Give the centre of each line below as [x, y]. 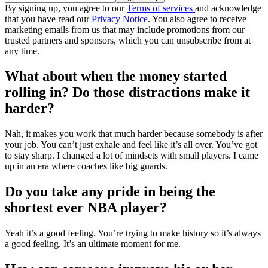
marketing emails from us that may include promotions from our [125, 29]
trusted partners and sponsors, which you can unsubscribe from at [128, 40]
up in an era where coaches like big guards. [86, 166]
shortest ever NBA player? [86, 208]
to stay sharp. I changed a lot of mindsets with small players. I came [132, 156]
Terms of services [161, 8]
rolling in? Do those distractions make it [127, 92]
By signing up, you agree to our [66, 8]
